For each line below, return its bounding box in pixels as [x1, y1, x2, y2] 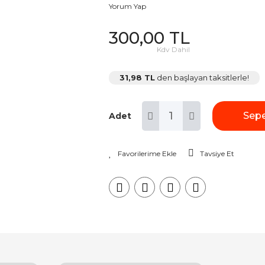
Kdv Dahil [157, 45, 190, 54]
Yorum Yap [109, 2, 146, 11]
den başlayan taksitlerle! [155, 73, 249, 82]
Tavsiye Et [200, 149, 234, 158]
